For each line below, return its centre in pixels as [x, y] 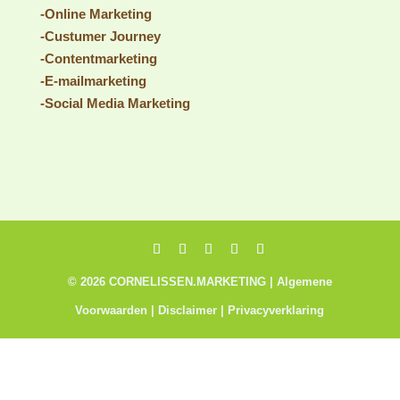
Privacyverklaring [276, 310]
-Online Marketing [96, 14]
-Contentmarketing [98, 59]
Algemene [304, 281]
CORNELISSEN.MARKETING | [191, 281]
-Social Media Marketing [115, 104]
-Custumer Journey [100, 37]
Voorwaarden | [117, 310]
